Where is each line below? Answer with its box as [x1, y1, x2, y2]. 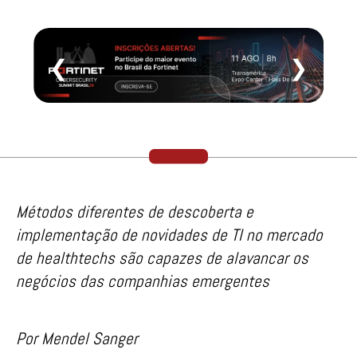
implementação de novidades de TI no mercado [16, 223, 323, 245]
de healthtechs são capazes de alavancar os [16, 246, 308, 269]
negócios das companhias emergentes [16, 269, 269, 292]
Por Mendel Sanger [16, 328, 138, 350]
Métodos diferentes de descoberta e [16, 200, 253, 222]
